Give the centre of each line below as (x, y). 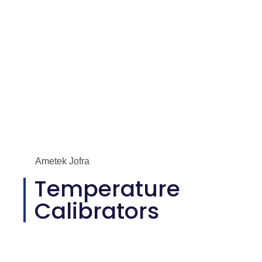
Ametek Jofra (62, 161)
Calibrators (97, 211)
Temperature (107, 188)
